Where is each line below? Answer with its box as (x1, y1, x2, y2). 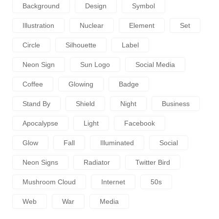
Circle (22, 41, 40, 49)
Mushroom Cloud (22, 177, 76, 186)
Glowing (68, 80, 93, 88)
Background (22, 1, 60, 10)
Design (85, 1, 107, 10)
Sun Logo (80, 60, 110, 68)
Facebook (124, 119, 155, 127)
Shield (76, 99, 95, 108)
